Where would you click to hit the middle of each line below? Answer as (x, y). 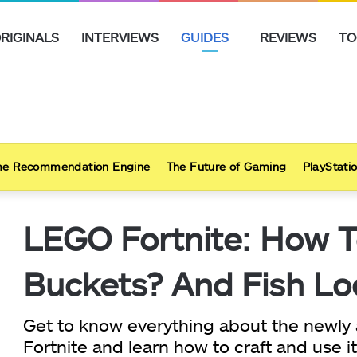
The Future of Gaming (226, 166)
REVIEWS (288, 37)
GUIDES (205, 37)
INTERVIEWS (120, 37)
